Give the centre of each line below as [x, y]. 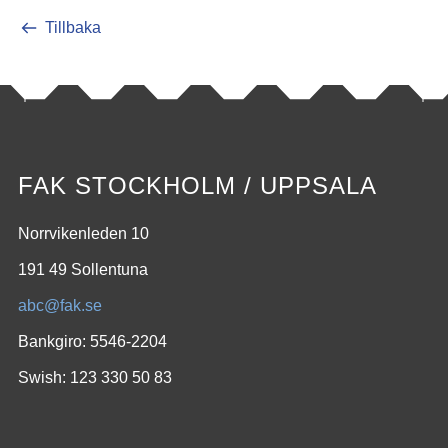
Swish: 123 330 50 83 [95, 377]
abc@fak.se [60, 305]
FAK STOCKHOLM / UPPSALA [197, 185]
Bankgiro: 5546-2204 [92, 341]
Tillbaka [73, 27]
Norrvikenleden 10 [83, 233]
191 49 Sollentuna [83, 269]
